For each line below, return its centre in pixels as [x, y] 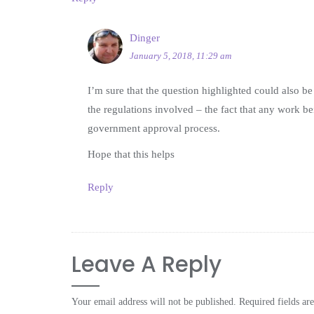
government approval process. [153, 129]
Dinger [144, 38]
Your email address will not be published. [154, 302]
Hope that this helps [131, 155]
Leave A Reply [146, 265]
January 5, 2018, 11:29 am [180, 56]
